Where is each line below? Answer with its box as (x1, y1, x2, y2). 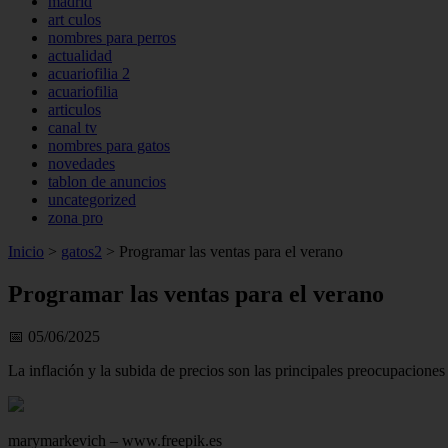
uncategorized (48, 191, 136, 208)
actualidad (48, 47, 112, 64)
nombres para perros (48, 29, 176, 46)
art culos (48, 11, 101, 28)
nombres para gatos (48, 137, 170, 154)
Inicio (8, 243, 44, 260)
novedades (48, 155, 115, 172)
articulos (48, 101, 101, 118)
